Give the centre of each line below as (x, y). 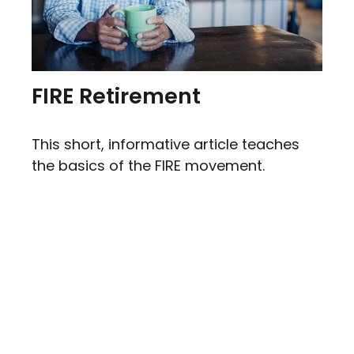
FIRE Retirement (116, 96)
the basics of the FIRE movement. (148, 166)
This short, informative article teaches (166, 145)
